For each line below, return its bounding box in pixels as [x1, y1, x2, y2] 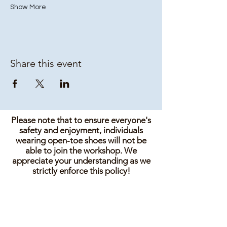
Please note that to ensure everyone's [11, 115, 151, 125]
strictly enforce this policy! [32, 166, 130, 176]
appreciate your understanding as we [12, 156, 150, 166]
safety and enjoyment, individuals [19, 125, 143, 135]
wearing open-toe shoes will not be [16, 135, 146, 145]
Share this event [10, 57, 82, 69]
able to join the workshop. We [25, 145, 137, 156]
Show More [10, 4, 46, 11]
